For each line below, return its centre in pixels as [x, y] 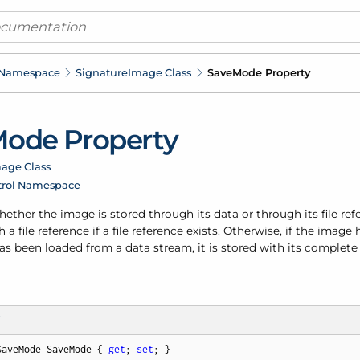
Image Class [160, 72]
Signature [102, 72]
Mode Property [271, 72]
